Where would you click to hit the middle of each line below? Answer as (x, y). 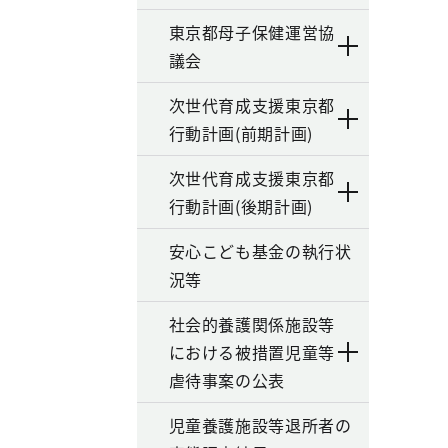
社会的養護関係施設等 (251, 324)
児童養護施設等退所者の (260, 425)
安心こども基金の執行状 (260, 251)
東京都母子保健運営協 (251, 32)
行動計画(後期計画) (240, 206)
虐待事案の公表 (226, 380)
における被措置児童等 (251, 352)
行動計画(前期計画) (240, 133)
